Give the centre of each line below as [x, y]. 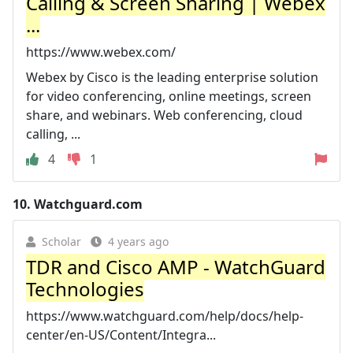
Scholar [61, 242]
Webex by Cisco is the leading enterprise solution [172, 77]
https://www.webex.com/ [101, 52]
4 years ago [138, 242]
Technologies [85, 289]
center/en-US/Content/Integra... [121, 335]
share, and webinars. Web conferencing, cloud [164, 115]
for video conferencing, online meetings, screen [169, 96]
